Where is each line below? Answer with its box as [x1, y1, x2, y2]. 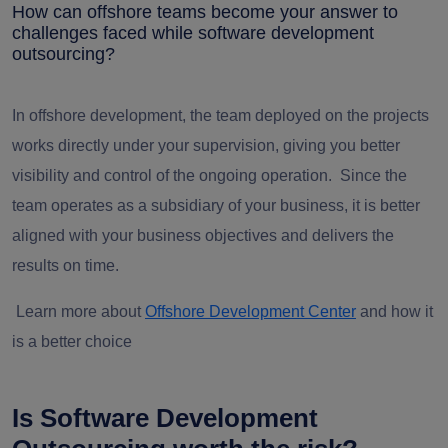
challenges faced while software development [12, 22, 374, 43]
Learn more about [12, 302, 145, 320]
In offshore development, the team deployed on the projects [12, 106, 429, 124]
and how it [356, 302, 433, 320]
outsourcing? [12, 43, 115, 64]
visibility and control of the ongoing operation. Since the [12, 166, 407, 184]
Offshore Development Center [145, 302, 356, 320]
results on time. [12, 256, 119, 274]
